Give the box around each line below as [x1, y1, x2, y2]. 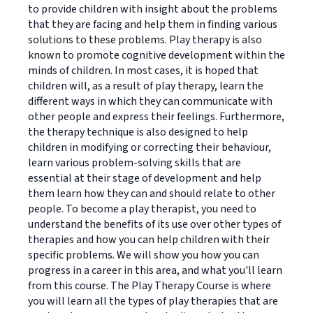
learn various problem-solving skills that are [28, 155, 241, 170]
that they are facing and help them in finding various [28, 17, 277, 32]
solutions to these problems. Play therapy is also [28, 32, 262, 48]
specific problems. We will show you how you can [28, 247, 259, 263]
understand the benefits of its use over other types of [28, 217, 281, 232]
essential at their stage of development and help [28, 170, 261, 186]
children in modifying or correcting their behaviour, [28, 140, 271, 155]
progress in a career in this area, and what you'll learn [28, 263, 282, 278]
